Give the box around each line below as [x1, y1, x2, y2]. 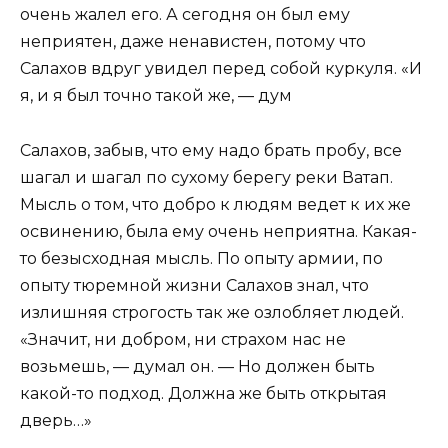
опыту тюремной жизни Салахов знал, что [20, 275, 369, 295]
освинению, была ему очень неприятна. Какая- [20, 221, 417, 241]
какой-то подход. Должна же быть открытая [20, 383, 387, 403]
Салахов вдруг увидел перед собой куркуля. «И [20, 59, 422, 79]
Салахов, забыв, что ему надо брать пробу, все [20, 140, 402, 160]
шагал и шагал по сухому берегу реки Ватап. [20, 167, 393, 187]
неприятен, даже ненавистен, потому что [20, 32, 366, 52]
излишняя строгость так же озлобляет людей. [20, 302, 404, 322]
